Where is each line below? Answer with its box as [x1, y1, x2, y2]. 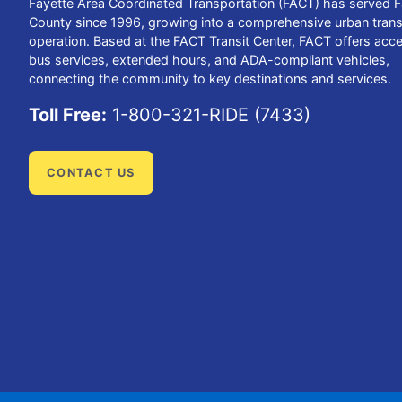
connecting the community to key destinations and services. [29, 70, 391, 86]
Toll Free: [29, 103, 107, 126]
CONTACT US [47, 165, 135, 179]
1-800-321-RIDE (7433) [107, 103, 310, 126]
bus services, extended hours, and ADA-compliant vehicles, [29, 51, 389, 67]
